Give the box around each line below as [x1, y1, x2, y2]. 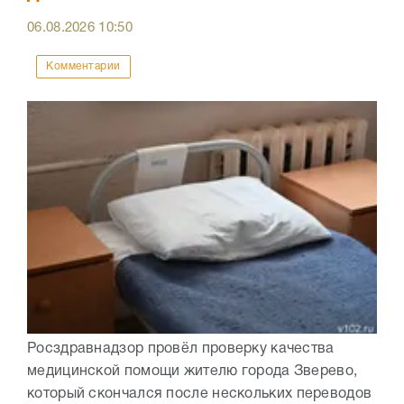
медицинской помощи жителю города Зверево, [27, 365, 358, 379]
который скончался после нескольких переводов [27, 388, 372, 401]
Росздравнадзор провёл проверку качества [27, 343, 335, 356]
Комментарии [46, 61, 121, 72]
